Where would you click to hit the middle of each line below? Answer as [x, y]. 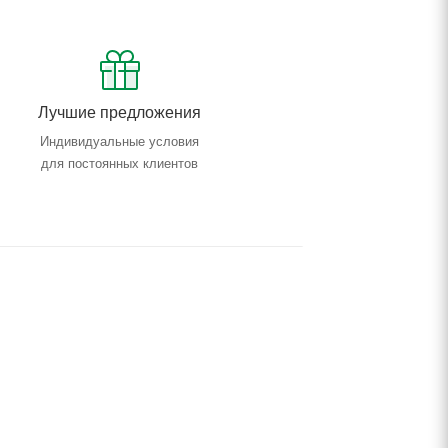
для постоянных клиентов [120, 164]
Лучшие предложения [120, 113]
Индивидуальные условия [120, 142]
